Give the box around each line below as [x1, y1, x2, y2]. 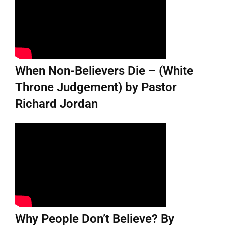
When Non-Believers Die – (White [15, 63, 193, 78]
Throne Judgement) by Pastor [15, 80, 177, 94]
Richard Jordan [15, 96, 98, 111]
